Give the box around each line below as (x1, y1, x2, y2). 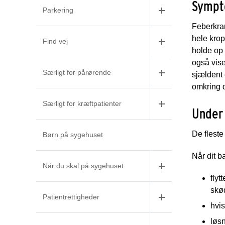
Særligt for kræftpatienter (43, 99, 122, 107)
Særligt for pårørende (43, 68, 111, 76)
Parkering (43, 6, 73, 14)
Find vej (43, 37, 68, 45)
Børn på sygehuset (43, 131, 103, 139)
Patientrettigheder (43, 193, 99, 201)
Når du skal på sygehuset (43, 162, 124, 170)
